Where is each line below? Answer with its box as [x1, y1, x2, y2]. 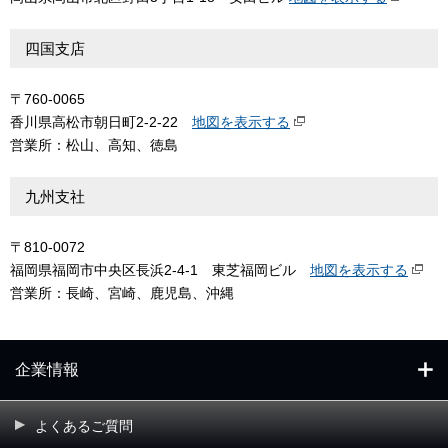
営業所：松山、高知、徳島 [10, 137, 178, 153]
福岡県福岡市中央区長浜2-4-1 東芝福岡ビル [10, 262, 310, 278]
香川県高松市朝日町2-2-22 [10, 114, 192, 130]
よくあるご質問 [35, 418, 133, 434]
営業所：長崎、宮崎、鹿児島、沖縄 [10, 285, 234, 301]
